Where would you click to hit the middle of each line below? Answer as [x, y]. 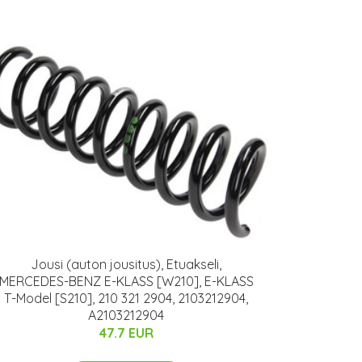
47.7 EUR [126, 333]
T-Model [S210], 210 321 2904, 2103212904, [126, 299]
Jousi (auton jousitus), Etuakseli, [126, 265]
